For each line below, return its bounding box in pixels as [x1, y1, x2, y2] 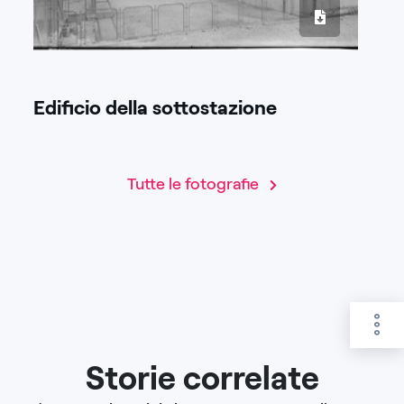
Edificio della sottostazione [33, 96, 277, 121]
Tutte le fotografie [127, 174, 262, 195]
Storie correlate [85, 359, 319, 399]
